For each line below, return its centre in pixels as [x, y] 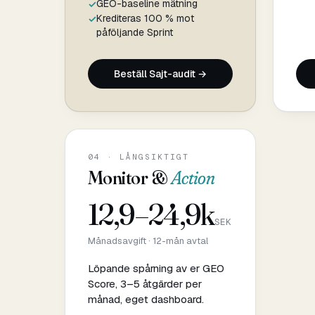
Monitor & [129, 177]
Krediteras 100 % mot [145, 18]
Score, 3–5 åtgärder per [145, 283]
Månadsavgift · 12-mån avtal [148, 240]
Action [193, 177]
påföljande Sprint [135, 32]
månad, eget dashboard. [146, 299]
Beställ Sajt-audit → [160, 73]
